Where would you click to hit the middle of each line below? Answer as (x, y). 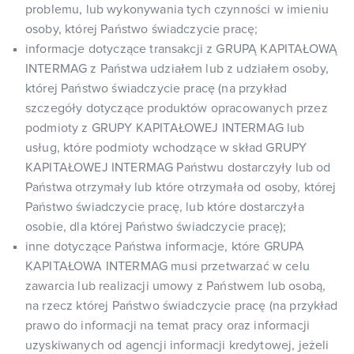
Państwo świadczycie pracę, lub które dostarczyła (165, 207)
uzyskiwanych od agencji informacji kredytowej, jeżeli (177, 345)
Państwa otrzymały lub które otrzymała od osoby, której (181, 187)
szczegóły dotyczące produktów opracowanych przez (177, 108)
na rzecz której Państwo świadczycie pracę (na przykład (182, 306)
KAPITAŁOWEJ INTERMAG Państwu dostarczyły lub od (178, 168)
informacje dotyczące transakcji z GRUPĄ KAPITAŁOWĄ (182, 49)
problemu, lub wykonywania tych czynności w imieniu (177, 9)
